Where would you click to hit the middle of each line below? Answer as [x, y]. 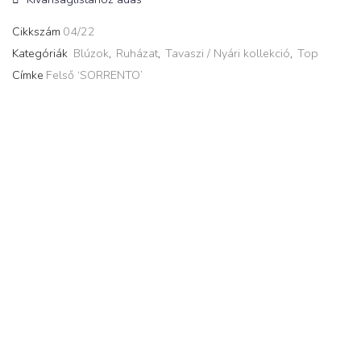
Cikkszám [36, 32]
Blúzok [91, 54]
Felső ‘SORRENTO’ [94, 76]
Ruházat [137, 54]
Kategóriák [41, 54]
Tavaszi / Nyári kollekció [228, 54]
